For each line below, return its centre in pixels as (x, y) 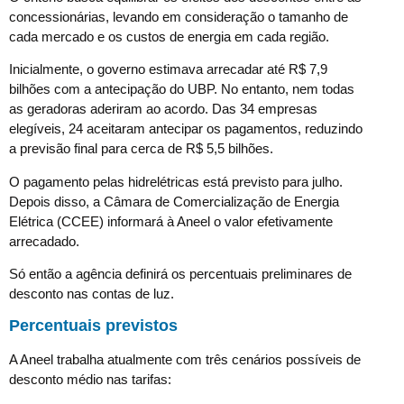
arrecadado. (44, 241)
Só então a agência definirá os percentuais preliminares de (180, 274)
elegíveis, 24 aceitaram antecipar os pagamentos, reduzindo (186, 129)
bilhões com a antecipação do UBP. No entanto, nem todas (182, 89)
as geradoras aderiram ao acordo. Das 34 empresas (163, 109)
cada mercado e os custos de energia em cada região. (169, 36)
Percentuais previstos (93, 326)
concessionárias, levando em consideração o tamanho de (179, 16)
